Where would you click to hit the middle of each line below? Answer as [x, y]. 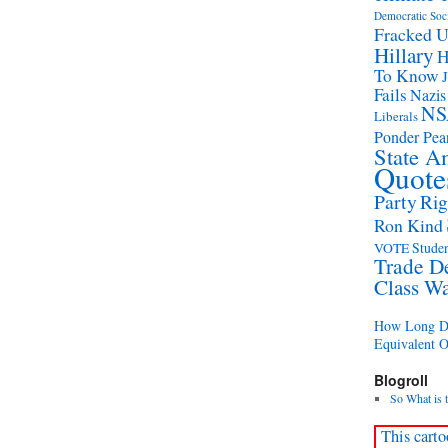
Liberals [396, 116]
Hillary [404, 55]
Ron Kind [408, 225]
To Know [406, 75]
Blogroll [401, 380]
